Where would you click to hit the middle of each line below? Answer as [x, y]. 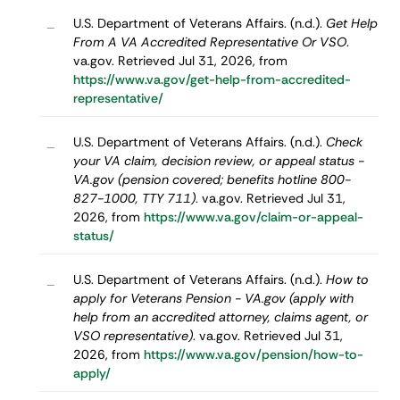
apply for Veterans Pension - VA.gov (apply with [213, 298]
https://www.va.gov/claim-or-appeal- [253, 217]
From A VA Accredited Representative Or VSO [209, 42]
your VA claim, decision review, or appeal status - [218, 160]
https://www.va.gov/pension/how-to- [253, 354]
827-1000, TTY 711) [134, 198]
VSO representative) [133, 335]
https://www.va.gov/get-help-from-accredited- [212, 79]
